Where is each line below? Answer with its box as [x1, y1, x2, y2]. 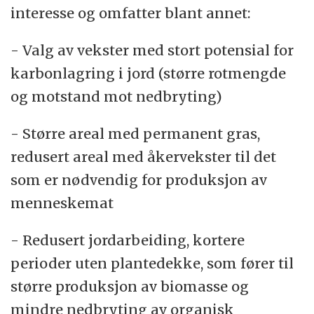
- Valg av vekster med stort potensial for [11, 41, 294, 59]
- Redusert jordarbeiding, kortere [11, 231, 245, 249]
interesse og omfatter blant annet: [11, 4, 251, 22]
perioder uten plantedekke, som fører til [11, 254, 294, 272]
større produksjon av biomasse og [11, 277, 250, 295]
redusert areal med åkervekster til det [11, 147, 277, 165]
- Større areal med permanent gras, [11, 124, 261, 142]
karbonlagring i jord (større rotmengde [11, 64, 287, 82]
